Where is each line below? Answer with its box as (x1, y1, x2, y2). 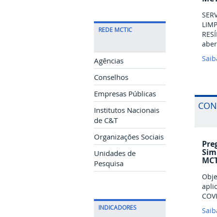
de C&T (94, 116, 118, 125)
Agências (94, 56, 124, 66)
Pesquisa (94, 159, 124, 169)
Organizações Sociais (94, 132, 164, 142)
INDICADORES (98, 204, 137, 212)
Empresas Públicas (94, 89, 156, 99)
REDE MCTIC (98, 26, 132, 34)
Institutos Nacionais (94, 106, 159, 115)
